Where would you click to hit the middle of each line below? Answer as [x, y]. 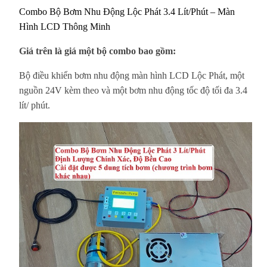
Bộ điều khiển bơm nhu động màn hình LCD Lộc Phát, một [132, 75]
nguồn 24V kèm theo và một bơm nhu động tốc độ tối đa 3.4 [133, 90]
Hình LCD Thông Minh [65, 26]
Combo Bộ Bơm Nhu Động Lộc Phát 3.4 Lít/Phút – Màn [127, 11]
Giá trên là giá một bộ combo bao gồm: [97, 51]
